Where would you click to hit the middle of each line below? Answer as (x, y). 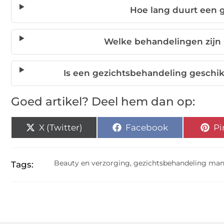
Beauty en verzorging (92, 163)
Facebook (146, 127)
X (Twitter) (60, 127)
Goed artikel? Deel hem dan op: (103, 101)
